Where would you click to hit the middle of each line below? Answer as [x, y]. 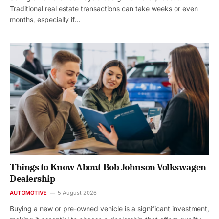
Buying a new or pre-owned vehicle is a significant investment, [109, 208]
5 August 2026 [77, 192]
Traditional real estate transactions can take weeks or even [104, 9]
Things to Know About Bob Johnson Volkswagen [108, 167]
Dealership [33, 178]
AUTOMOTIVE [29, 192]
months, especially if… [45, 20]
